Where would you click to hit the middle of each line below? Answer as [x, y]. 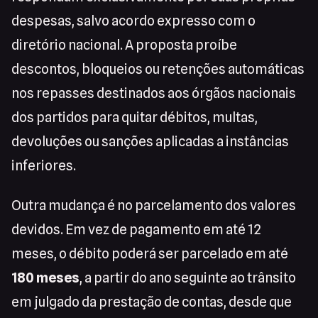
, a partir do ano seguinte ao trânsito [188, 278]
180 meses [45, 278]
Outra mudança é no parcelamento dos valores [154, 205]
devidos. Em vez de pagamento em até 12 [136, 230]
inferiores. [44, 166]
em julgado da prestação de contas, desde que [152, 302]
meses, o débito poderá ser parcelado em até [150, 254]
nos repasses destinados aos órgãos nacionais [154, 93]
